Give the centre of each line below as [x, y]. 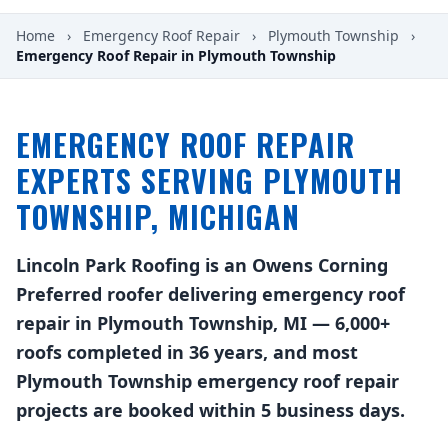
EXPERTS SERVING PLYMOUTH [209, 180]
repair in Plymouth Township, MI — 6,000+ [203, 323]
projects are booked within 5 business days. [210, 410]
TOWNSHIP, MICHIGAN [158, 216]
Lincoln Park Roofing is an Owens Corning [202, 265]
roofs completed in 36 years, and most [187, 352]
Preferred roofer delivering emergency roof [210, 294]
